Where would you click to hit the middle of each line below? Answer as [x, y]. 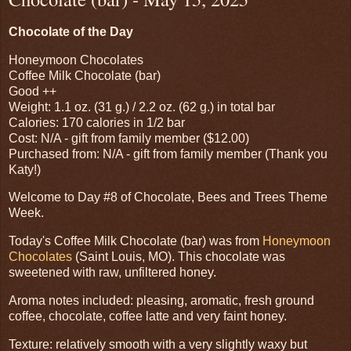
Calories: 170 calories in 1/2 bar [97, 122]
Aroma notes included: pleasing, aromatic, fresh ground [161, 301]
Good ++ [33, 91]
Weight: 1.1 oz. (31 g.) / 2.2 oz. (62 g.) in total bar [142, 107]
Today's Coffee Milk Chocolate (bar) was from [136, 241]
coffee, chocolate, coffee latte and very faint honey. [148, 317]
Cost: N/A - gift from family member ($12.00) [129, 138]
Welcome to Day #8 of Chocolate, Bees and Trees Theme [168, 197]
